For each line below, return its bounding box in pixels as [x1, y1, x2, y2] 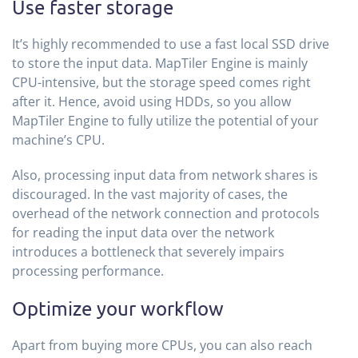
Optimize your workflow [12, 296, 224, 320]
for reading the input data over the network [12, 223, 274, 241]
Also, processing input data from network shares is [12, 165, 318, 184]
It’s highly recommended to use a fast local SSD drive [12, 34, 329, 53]
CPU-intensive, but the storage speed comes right [12, 73, 311, 91]
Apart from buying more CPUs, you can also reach [12, 336, 312, 354]
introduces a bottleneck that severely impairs [12, 242, 284, 261]
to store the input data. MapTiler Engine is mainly [12, 54, 308, 72]
